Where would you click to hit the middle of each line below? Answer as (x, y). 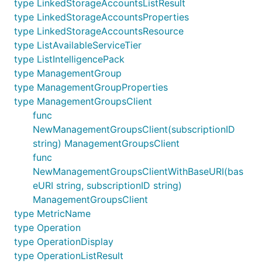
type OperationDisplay (64, 242)
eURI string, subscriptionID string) (107, 185)
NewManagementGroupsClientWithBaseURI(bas (138, 171)
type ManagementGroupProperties (91, 87)
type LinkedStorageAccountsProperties (101, 17)
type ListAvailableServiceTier (78, 45)
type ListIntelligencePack (69, 59)
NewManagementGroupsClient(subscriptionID (134, 129)
